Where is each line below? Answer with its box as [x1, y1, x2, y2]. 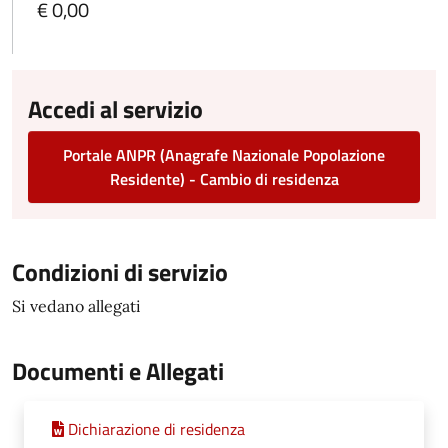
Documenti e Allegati [12, 353, 224, 389]
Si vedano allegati [12, 296, 141, 316]
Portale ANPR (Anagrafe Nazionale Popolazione [63, 143, 385, 167]
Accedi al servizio [28, 91, 203, 127]
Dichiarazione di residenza [68, 417, 245, 441]
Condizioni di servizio [12, 254, 228, 290]
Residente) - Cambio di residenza [109, 167, 339, 191]
